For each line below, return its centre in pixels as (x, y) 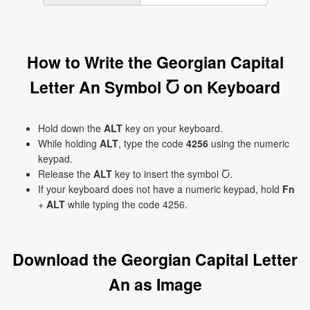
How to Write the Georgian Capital (155, 62)
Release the (66, 174)
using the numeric (249, 143)
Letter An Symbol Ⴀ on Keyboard (155, 87)
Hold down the (71, 128)
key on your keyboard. (173, 128)
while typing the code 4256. (126, 204)
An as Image (155, 284)
